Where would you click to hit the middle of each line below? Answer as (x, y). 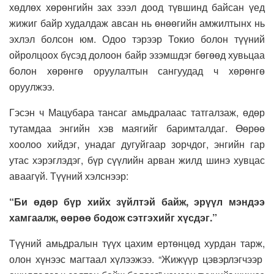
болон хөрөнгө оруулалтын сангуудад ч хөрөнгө (137, 70)
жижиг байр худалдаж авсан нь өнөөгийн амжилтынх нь (137, 23)
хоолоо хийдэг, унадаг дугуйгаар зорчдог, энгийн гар (137, 144)
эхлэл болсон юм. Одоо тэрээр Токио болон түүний (137, 39)
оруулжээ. (32, 86)
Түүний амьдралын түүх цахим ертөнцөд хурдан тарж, (137, 243)
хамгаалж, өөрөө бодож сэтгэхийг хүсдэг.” (113, 217)
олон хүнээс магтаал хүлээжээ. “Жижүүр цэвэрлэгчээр (137, 259)
